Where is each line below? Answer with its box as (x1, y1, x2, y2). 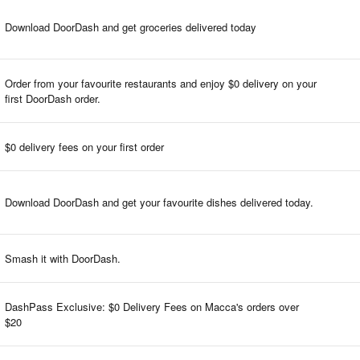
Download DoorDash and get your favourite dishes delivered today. (5, 194, 313, 210)
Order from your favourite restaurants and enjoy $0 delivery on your (5, 75, 317, 91)
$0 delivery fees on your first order (5, 138, 164, 154)
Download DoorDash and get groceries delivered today (5, 18, 256, 35)
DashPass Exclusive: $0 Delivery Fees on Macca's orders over (5, 298, 299, 314)
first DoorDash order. (5, 90, 100, 106)
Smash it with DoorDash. (5, 250, 121, 266)
